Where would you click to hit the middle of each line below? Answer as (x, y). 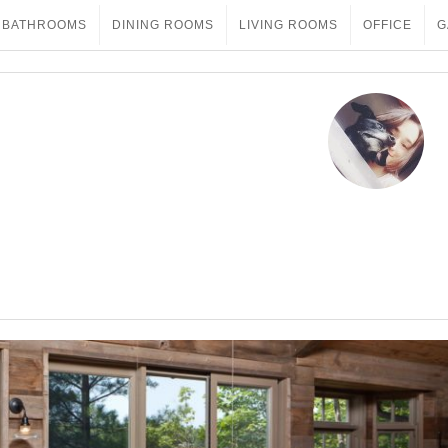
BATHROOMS (44, 25)
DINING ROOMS (163, 25)
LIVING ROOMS (288, 25)
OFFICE (387, 25)
